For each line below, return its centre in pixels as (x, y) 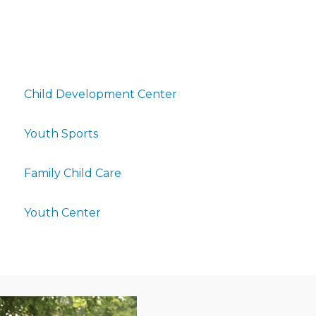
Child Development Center (101, 94)
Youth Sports (61, 134)
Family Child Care (73, 173)
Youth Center (62, 213)
